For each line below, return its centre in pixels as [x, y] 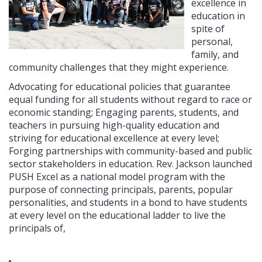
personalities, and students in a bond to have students [128, 203]
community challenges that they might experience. [119, 68]
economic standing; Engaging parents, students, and [124, 113]
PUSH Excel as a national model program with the [117, 177]
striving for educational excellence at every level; [114, 138]
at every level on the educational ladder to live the [117, 216]
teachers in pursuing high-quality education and [114, 125]
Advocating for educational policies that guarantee [120, 87]
